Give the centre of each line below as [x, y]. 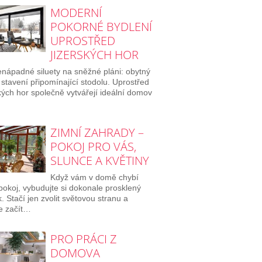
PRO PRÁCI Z [83, 239]
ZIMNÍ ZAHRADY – [97, 133]
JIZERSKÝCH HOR [94, 54]
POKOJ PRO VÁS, [93, 147]
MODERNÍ [76, 12]
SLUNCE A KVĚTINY [99, 161]
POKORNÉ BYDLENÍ [101, 26]
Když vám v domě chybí [94, 177]
